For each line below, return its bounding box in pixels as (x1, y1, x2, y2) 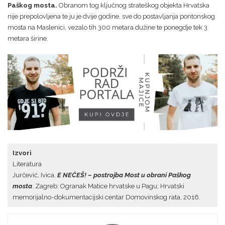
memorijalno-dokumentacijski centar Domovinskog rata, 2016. (13, 193, 200, 201)
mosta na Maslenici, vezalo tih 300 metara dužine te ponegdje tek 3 (8, 23, 207, 31)
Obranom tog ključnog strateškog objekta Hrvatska (57, 1, 209, 9)
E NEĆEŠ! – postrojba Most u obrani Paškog (57, 171, 191, 179)
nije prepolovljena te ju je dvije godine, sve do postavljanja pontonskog (8, 12, 215, 20)
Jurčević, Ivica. (13, 171, 57, 179)
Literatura (13, 160, 42, 168)
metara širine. (8, 34, 48, 42)
